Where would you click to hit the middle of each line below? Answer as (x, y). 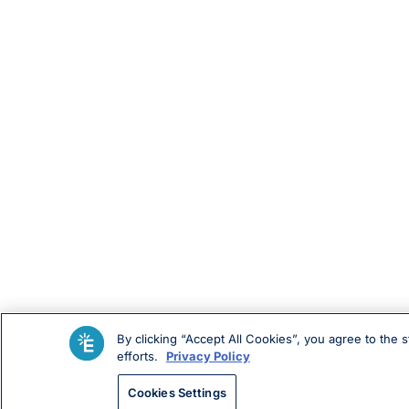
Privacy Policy (208, 356)
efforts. (139, 356)
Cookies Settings (177, 393)
